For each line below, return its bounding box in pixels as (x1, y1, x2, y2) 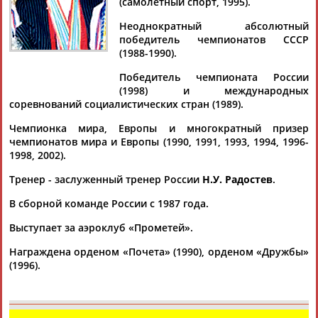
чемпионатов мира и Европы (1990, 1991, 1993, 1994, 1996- (9, 135, 309, 149)
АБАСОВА (84, 7, 131, 21)
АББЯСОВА (84, 90, 137, 104)
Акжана (158, 77, 195, 91)
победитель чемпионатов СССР (119, 33, 309, 47)
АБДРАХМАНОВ (233, 90, 308, 104)
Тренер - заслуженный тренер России (9, 172, 202, 187)
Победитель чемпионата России (119, 70, 309, 84)
